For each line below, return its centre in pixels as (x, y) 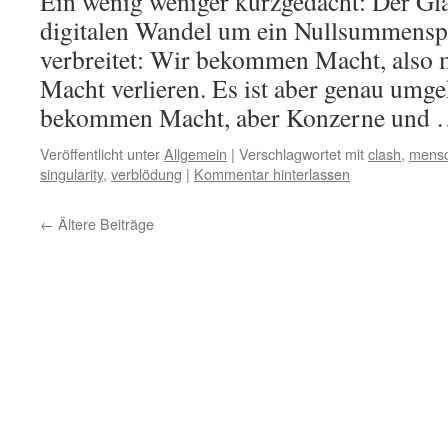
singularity (71, 173)
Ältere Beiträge (104, 223)
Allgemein (195, 153)
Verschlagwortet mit (301, 153)
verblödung (146, 173)
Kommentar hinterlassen (272, 173)
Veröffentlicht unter (100, 153)
